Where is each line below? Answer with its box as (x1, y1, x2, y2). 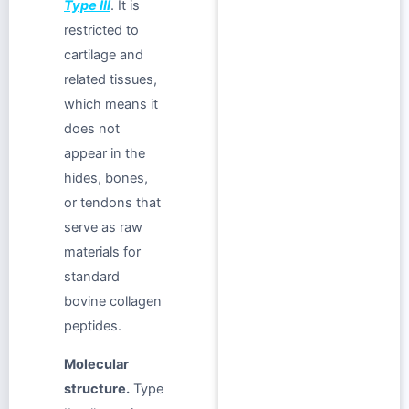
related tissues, (64, 71, 157, 89)
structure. (64, 380, 130, 397)
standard (64, 268, 120, 286)
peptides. (64, 318, 121, 335)
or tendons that (64, 194, 161, 212)
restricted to (64, 22, 139, 39)
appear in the (64, 145, 145, 163)
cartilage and (64, 47, 143, 64)
